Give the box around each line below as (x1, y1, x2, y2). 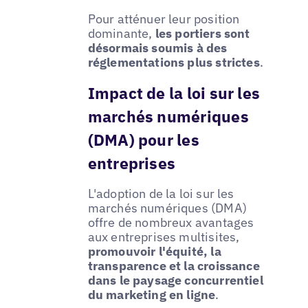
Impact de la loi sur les (87, 82, 261, 103)
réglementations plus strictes (87, 54, 260, 70)
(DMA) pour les (87, 129, 199, 150)
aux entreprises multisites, (87, 228, 240, 245)
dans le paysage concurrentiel (87, 272, 263, 288)
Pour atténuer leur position (87, 10, 240, 27)
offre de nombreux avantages (87, 214, 254, 230)
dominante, (87, 25, 153, 41)
